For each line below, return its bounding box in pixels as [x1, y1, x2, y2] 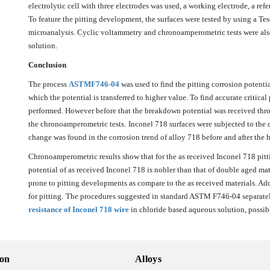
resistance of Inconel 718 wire [28, 205, 129, 215]
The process [28, 80, 69, 89]
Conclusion [28, 60, 66, 70]
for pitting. [28, 192, 63, 201]
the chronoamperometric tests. [28, 119, 126, 129]
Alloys [135, 254, 162, 265]
